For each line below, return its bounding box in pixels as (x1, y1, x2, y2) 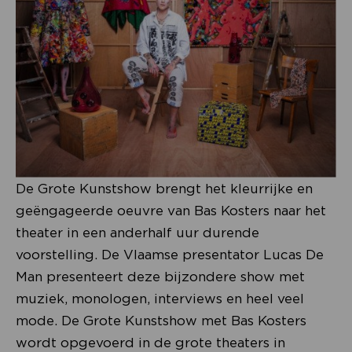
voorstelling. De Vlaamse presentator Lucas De (16, 246, 324, 262)
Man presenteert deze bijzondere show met (16, 268, 305, 284)
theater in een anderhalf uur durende (16, 224, 259, 240)
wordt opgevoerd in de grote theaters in (16, 334, 285, 350)
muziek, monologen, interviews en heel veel (16, 290, 304, 306)
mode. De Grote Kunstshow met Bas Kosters (16, 312, 306, 328)
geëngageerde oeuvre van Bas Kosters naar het (16, 202, 326, 218)
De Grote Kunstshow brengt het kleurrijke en (16, 180, 313, 196)
